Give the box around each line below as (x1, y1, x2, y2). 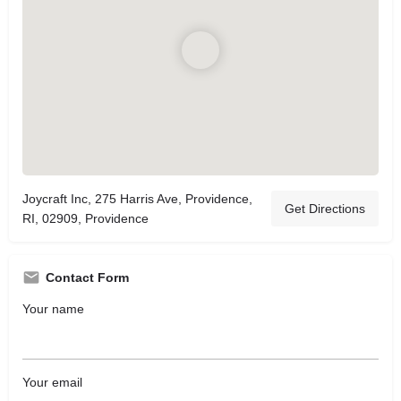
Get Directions (285, 200, 365, 216)
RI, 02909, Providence (22, 210, 149, 226)
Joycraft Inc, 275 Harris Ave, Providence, (22, 191, 252, 206)
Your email (22, 375, 82, 390)
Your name (22, 301, 84, 316)
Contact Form (46, 269, 129, 285)
